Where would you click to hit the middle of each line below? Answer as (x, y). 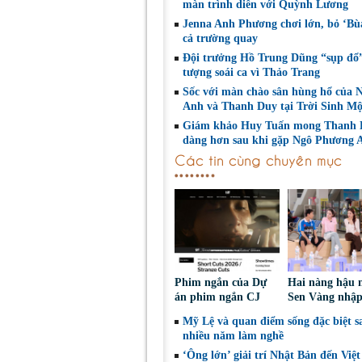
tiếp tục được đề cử (221, 311)
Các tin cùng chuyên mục (258, 158)
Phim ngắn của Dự (221, 282)
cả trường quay (220, 38)
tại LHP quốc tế (213, 326)
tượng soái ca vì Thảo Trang (251, 72)
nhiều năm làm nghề (233, 335)
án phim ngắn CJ (217, 297)
